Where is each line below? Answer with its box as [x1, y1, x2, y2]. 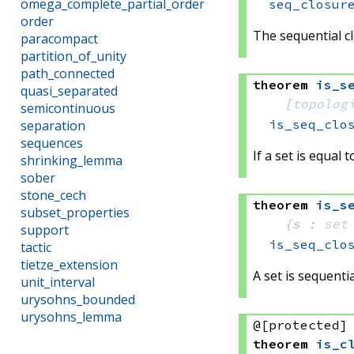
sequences [20, 134, 83, 153]
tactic [20, 239, 51, 257]
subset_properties [20, 204, 130, 222]
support [20, 221, 69, 239]
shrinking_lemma [20, 152, 122, 170]
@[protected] [253, 317, 348, 333]
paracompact [20, 30, 98, 48]
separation [20, 117, 85, 135]
